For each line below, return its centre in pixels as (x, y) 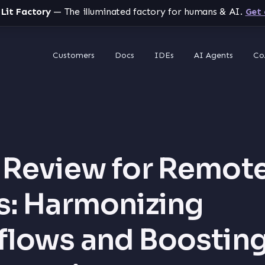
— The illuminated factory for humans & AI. (146, 12)
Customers (74, 55)
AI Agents (214, 55)
